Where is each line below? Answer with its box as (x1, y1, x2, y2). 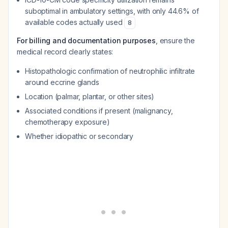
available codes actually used (25, 18, 125, 26)
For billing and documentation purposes (17, 36, 156, 45)
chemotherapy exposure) (25, 118, 110, 126)
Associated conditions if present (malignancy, (25, 106, 173, 115)
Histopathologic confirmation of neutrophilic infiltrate (25, 67, 195, 75)
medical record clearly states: (17, 47, 113, 56)
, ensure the (155, 36, 195, 45)
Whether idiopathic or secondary (25, 132, 134, 140)
